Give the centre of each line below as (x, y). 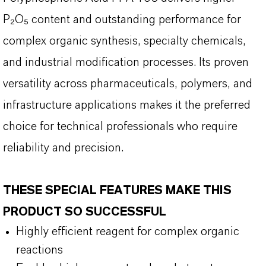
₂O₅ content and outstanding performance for (126, 20)
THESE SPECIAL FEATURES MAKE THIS (117, 191)
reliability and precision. (63, 148)
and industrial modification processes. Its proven (126, 62)
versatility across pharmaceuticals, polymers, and (128, 84)
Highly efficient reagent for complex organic (128, 232)
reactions (39, 250)
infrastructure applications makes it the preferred (127, 105)
